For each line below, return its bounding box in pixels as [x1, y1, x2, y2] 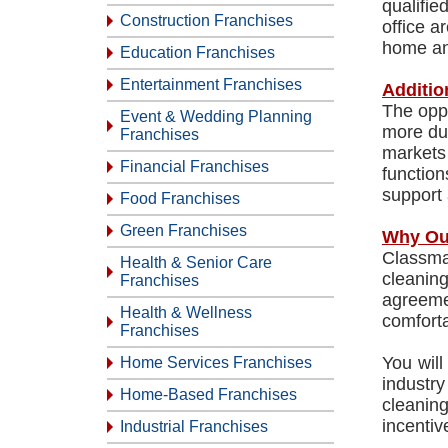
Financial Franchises [120, 158, 269, 175]
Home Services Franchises [120, 354, 312, 371]
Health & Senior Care [120, 254, 272, 271]
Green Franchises [120, 222, 247, 239]
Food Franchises [120, 190, 240, 207]
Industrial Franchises [120, 418, 268, 435]
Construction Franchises [120, 12, 293, 29]
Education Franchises [120, 44, 275, 61]
